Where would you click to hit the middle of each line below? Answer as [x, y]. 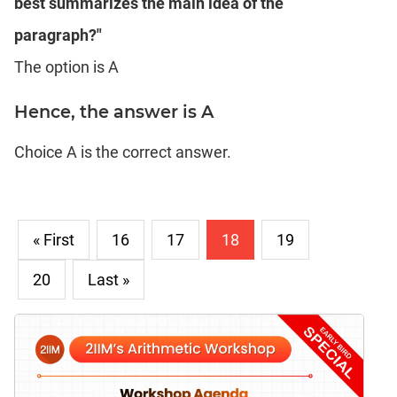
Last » [109, 280]
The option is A [66, 67]
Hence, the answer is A [114, 112]
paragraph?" [58, 35]
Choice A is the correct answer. [123, 152]
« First [54, 240]
